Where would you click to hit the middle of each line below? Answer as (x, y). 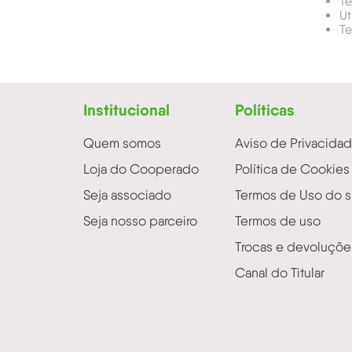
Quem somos (122, 143)
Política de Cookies (292, 169)
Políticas (264, 110)
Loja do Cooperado (141, 169)
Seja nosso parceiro (140, 221)
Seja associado (127, 195)
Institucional (126, 110)
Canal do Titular (279, 273)
